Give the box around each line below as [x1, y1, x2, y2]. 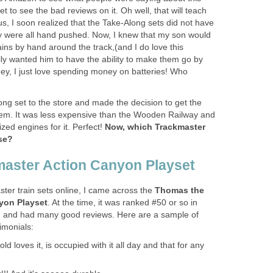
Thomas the [152, 185, 204, 195]
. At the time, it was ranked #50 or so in [48, 197, 197, 207]
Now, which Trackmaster [105, 122, 205, 132]
